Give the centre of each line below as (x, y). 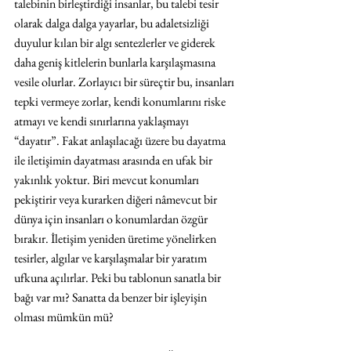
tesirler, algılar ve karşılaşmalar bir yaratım (112, 259)
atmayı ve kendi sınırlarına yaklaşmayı (103, 121)
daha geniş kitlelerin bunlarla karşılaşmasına (116, 63)
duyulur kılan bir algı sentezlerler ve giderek (116, 43)
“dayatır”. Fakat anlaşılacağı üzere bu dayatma (121, 141)
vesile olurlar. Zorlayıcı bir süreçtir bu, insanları (125, 82)
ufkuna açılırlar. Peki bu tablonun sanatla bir (119, 278)
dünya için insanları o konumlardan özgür (112, 219)
